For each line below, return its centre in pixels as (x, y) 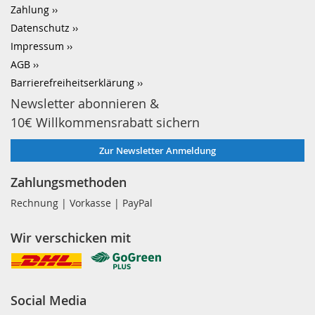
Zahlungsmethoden (69, 182)
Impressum (37, 46)
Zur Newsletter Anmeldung (157, 150)
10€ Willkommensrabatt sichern (105, 122)
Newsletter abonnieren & (85, 103)
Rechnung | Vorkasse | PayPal (82, 203)
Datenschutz (40, 28)
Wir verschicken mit (71, 238)
